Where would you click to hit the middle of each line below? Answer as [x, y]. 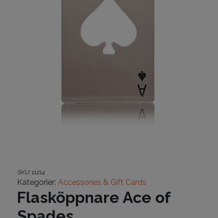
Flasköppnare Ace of [94, 197]
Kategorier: [37, 182]
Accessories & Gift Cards [102, 182]
